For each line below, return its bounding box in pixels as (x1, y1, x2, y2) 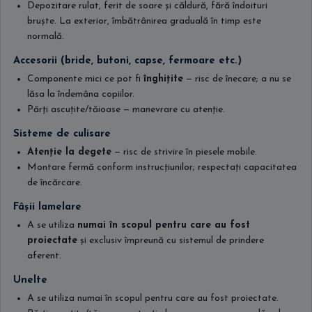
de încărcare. (27, 178, 82, 188)
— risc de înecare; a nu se (183, 74, 291, 84)
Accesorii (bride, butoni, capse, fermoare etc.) (13, 56, 242, 66)
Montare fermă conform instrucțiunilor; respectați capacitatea (27, 162, 297, 173)
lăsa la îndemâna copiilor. (27, 89, 134, 100)
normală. (27, 31, 64, 42)
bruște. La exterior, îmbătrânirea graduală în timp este (27, 16, 261, 26)
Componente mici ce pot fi (27, 74, 143, 84)
